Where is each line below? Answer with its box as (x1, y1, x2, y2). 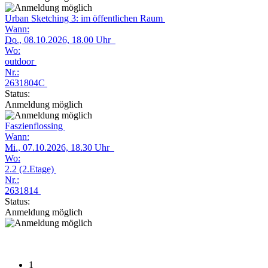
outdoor (5, 56, 36, 66)
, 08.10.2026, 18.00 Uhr (19, 35, 115, 45)
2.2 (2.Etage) (5, 164, 56, 174)
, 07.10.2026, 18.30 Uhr (18, 142, 114, 153)
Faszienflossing (5, 121, 65, 131)
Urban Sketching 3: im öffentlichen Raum (5, 13, 165, 23)
